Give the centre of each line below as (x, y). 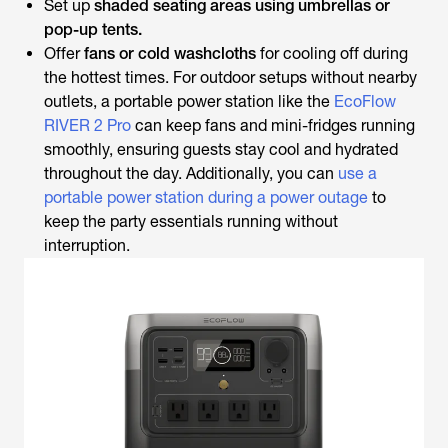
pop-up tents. (93, 29)
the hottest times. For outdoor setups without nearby (230, 77)
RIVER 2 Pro (87, 125)
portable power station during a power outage (206, 197)
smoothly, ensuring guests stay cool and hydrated (221, 149)
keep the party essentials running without (191, 221)
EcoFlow (365, 101)
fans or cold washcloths (170, 53)
